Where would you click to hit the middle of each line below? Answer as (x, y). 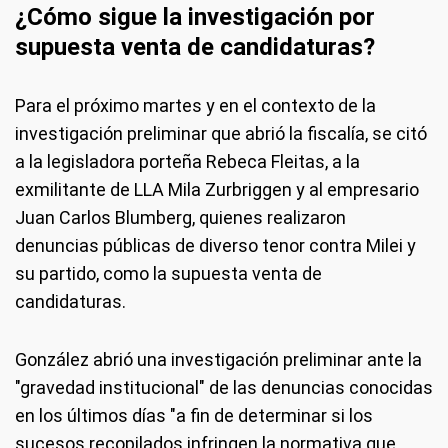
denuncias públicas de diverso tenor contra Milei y (215, 245)
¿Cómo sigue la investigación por (195, 16)
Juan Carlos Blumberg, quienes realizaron (180, 217)
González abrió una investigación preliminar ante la (218, 359)
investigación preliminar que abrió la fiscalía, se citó (221, 133)
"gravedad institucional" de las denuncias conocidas (224, 387)
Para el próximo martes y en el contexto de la (195, 105)
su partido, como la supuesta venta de (168, 273)
